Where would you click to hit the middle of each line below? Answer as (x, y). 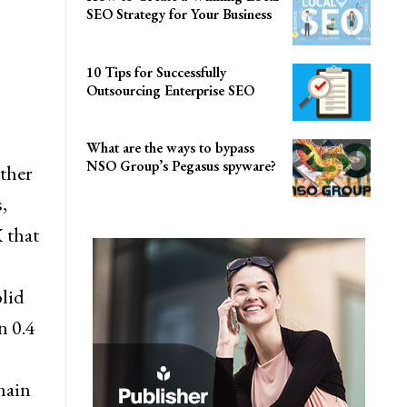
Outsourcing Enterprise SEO (171, 90)
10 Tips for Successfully (157, 72)
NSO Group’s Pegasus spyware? (182, 166)
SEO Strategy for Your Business (179, 14)
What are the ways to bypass (171, 148)
